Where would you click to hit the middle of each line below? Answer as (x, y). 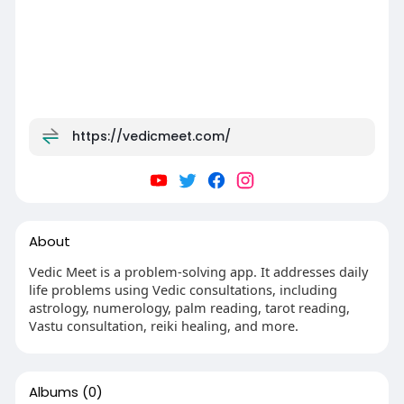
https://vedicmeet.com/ (151, 136)
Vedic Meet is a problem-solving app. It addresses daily (198, 271)
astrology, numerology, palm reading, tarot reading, (189, 307)
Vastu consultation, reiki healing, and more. (163, 325)
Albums (53, 391)
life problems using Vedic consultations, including (183, 289)
